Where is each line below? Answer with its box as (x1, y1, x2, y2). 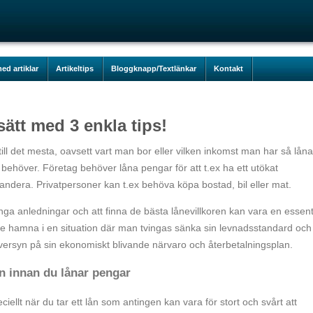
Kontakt (214, 64, 243, 73)
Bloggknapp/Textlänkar (111, 64, 196, 73)
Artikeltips (56, 64, 94, 73)
